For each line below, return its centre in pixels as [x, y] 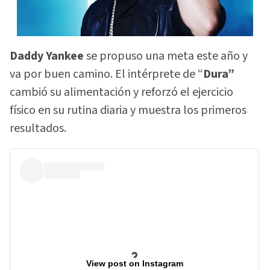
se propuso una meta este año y [166, 56]
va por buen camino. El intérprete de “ [106, 74]
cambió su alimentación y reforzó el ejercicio [121, 92]
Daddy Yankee [47, 56]
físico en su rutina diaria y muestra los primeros [128, 110]
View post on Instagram [134, 264]
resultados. [38, 128]
